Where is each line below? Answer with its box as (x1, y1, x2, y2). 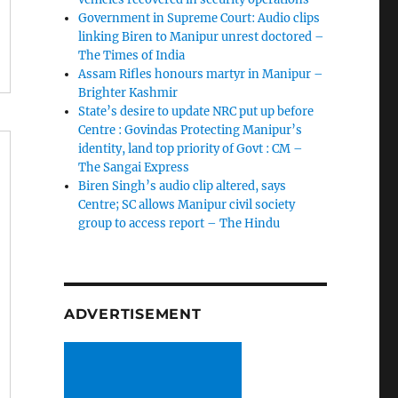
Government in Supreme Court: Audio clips (78, 11, 321, 27)
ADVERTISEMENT (63, 306, 202, 323)
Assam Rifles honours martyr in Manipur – (78, 67, 324, 83)
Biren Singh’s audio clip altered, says (78, 179, 287, 195)
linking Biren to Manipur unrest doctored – (78, 29, 325, 45)
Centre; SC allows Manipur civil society (78, 197, 296, 213)
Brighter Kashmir (78, 85, 179, 101)
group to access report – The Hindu (78, 216, 281, 232)
